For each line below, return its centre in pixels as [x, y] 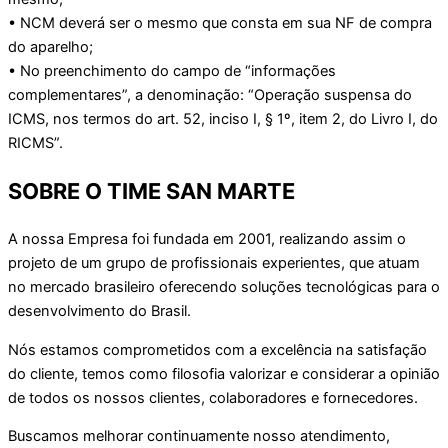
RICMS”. [35, 142]
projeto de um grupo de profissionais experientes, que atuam [214, 263]
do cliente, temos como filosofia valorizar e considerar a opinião [224, 373]
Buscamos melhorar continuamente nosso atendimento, [199, 436]
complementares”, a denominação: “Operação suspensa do [210, 94]
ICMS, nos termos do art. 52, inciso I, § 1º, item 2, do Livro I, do [223, 118]
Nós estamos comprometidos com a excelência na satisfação [217, 349]
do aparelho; [50, 46]
